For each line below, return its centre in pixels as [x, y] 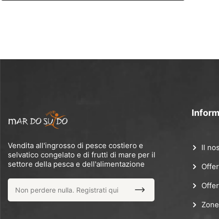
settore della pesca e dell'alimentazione [76, 164]
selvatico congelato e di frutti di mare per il [82, 155]
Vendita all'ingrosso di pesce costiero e [76, 146]
